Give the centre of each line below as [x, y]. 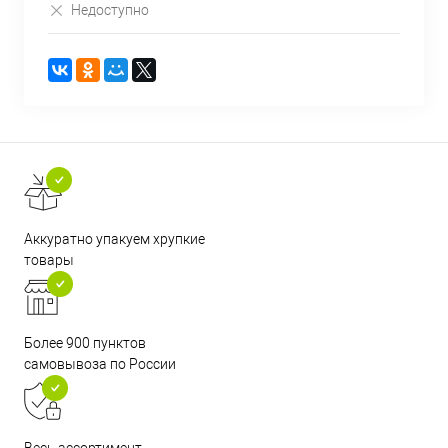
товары [49, 259]
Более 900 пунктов [85, 342]
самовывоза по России [100, 363]
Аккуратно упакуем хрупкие [114, 238]
